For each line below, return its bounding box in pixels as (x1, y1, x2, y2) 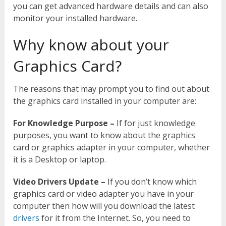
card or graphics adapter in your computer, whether (13, 142, 210, 153)
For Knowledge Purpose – (13, 118, 115, 129)
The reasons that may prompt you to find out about (13, 83, 210, 95)
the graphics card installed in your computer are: (13, 95, 197, 107)
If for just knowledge (115, 118, 196, 129)
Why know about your (13, 34, 169, 55)
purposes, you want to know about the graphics (13, 130, 196, 141)
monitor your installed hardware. (13, 13, 138, 24)
